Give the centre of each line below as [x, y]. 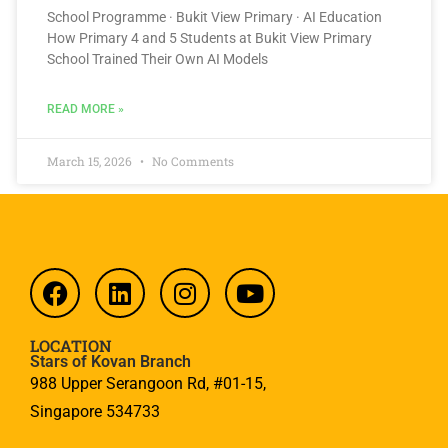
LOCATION [71, 346]
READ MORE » [85, 109]
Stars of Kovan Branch [110, 362]
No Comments [191, 161]
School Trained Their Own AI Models [157, 59]
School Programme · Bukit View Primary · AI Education [214, 17]
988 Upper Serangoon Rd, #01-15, [148, 384]
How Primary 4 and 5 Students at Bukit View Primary [209, 38]
